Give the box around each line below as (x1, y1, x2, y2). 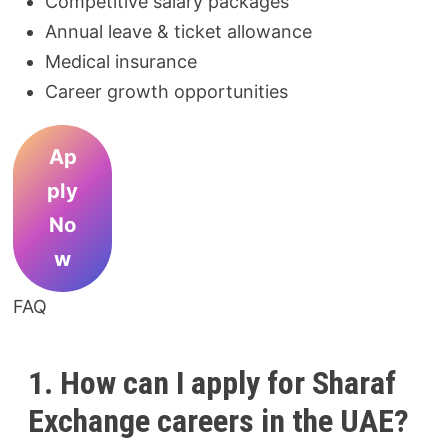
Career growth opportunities (45, 80, 289, 102)
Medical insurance (45, 50, 198, 72)
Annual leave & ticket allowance (45, 20, 313, 42)
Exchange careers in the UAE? (28, 401, 410, 440)
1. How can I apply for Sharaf (28, 363, 397, 402)
